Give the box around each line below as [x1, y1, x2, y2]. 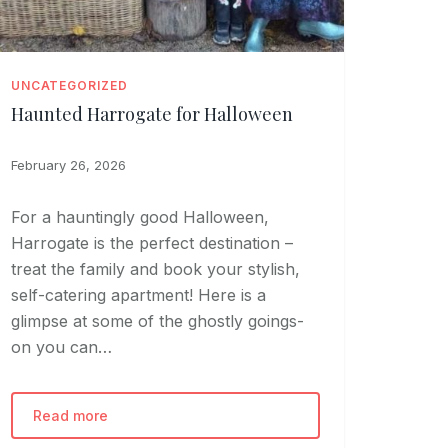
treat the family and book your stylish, [10, 258, 300, 279]
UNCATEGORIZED [10, 77, 129, 93]
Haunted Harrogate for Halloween [10, 101, 293, 126]
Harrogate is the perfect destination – [10, 232, 293, 253]
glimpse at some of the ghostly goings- [10, 310, 304, 331]
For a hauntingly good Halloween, [10, 206, 269, 227]
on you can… [10, 336, 112, 357]
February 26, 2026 [10, 156, 126, 173]
